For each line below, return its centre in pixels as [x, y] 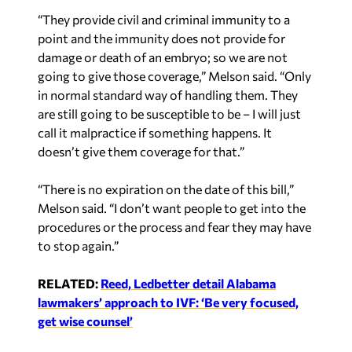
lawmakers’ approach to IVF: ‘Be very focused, [168, 302]
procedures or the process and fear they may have [174, 226]
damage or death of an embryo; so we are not [163, 57]
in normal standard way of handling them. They [168, 94]
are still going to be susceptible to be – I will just [169, 113]
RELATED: [69, 283]
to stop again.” [78, 245]
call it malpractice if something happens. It [155, 132]
